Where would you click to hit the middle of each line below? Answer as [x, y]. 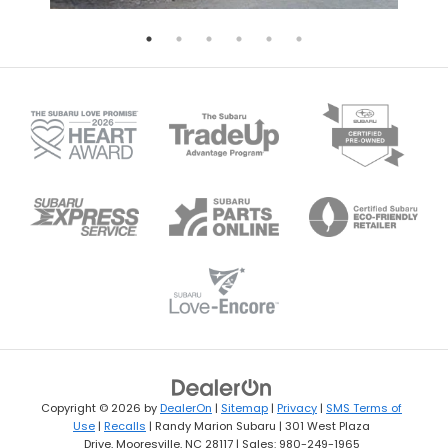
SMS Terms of [364, 407]
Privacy [297, 407]
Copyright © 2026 [92, 407]
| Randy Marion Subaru [211, 425]
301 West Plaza [326, 425]
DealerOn [186, 407]
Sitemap [244, 407]
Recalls [125, 425]
